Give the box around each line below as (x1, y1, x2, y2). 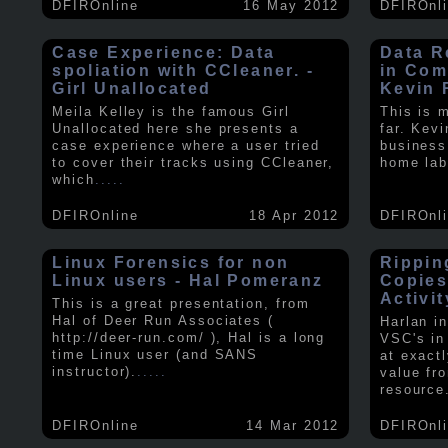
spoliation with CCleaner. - (52, 61, 315, 79)
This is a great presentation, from (52, 296, 310, 312)
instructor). (52, 364, 138, 380)
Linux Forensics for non (52, 254, 290, 272)
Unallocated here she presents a (52, 120, 299, 136)
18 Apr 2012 (249, 207, 340, 223)
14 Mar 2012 (246, 418, 340, 434)
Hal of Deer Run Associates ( (52, 313, 274, 329)
